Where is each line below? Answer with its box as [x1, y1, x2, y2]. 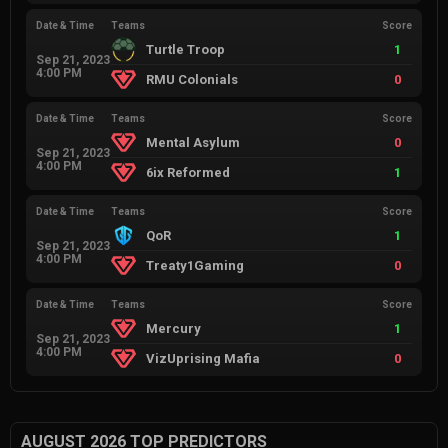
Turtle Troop [146, 42, 226, 58]
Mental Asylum [146, 135, 241, 151]
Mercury [146, 321, 202, 337]
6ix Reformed [146, 165, 231, 181]
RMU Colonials [146, 72, 239, 88]
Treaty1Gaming [146, 258, 245, 274]
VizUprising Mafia [146, 351, 261, 367]
